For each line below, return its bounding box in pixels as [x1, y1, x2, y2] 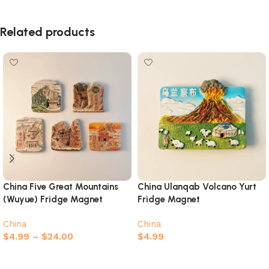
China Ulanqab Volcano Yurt [138, 181, 256, 192]
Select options [11, 249, 65, 258]
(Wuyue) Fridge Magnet [3, 193, 103, 205]
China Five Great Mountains [3, 181, 118, 192]
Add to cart [146, 249, 187, 258]
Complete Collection [3, 206, 88, 217]
